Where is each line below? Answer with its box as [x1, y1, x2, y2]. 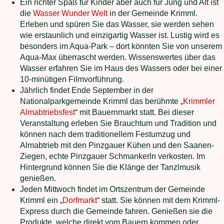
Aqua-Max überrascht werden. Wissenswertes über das [20, 53, 215, 61]
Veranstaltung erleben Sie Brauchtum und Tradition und [20, 119, 216, 127]
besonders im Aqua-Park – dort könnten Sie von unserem [20, 42, 222, 50]
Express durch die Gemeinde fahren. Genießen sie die [20, 207, 212, 215]
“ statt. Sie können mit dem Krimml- [97, 196, 220, 204]
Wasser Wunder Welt [33, 9, 107, 17]
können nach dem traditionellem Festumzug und [20, 130, 190, 138]
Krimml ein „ [20, 196, 62, 204]
